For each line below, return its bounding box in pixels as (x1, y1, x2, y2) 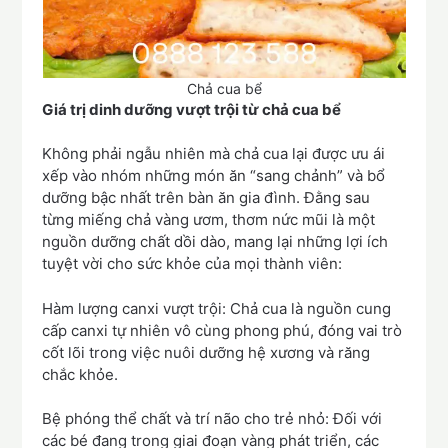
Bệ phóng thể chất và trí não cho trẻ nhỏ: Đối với (42, 409, 383, 429)
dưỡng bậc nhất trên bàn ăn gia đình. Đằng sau (42, 188, 371, 208)
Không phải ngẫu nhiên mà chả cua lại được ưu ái (42, 144, 386, 164)
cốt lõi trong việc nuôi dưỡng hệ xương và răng (42, 342, 371, 362)
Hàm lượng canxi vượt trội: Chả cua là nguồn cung (42, 298, 392, 318)
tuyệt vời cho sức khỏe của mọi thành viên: (42, 254, 343, 274)
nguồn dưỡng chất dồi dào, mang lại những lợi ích (42, 232, 389, 252)
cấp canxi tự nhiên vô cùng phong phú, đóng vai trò (42, 320, 403, 340)
